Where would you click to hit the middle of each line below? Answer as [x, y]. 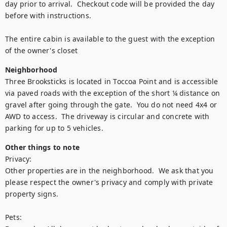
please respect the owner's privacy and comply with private [109, 182]
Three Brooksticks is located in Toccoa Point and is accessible [112, 81]
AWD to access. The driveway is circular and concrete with [107, 116]
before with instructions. [48, 15]
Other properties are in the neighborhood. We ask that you [109, 171]
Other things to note [42, 147]
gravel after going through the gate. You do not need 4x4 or [111, 105]
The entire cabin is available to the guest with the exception [110, 39]
